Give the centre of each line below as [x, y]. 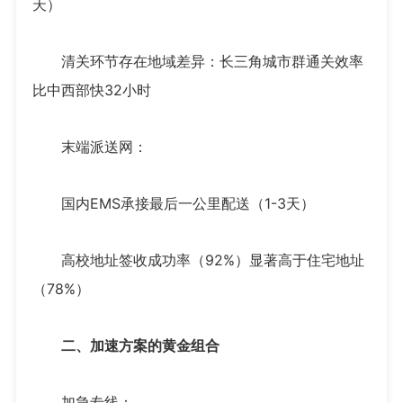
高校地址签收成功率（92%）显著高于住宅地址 [198, 260]
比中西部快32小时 [91, 90]
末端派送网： [90, 147]
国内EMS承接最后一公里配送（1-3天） [173, 204]
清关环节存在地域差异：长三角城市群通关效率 [197, 62]
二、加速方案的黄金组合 [125, 346]
